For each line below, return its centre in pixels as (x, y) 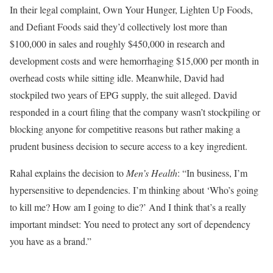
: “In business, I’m (212, 172)
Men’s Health (152, 172)
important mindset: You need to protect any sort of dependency (130, 224)
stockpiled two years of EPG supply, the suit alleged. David (123, 94)
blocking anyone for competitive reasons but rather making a (125, 129)
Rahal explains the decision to (68, 172)
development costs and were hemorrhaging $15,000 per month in (134, 60)
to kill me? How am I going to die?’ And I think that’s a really (128, 207)
